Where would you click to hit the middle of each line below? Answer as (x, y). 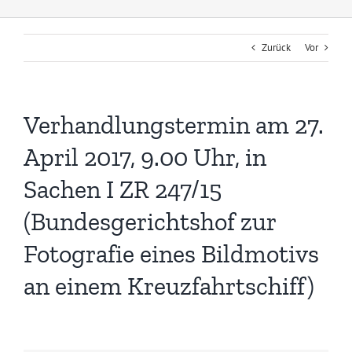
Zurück (276, 48)
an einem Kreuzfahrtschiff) (169, 286)
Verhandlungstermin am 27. (174, 125)
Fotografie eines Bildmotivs (171, 254)
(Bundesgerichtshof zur (150, 222)
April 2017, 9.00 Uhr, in (145, 158)
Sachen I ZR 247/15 (123, 190)
